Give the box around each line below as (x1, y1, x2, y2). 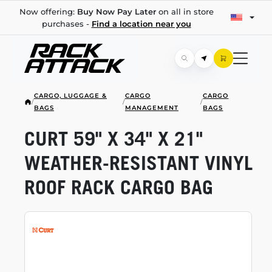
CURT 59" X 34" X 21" (24, 127, 203, 150)
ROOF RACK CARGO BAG (24, 175, 213, 199)
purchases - (41, 19, 92, 29)
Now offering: (19, 7, 77, 16)
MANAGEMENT (124, 104, 178, 112)
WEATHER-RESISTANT (24, 151, 199, 174)
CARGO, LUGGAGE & (34, 92, 107, 100)
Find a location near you (91, 19, 191, 29)
